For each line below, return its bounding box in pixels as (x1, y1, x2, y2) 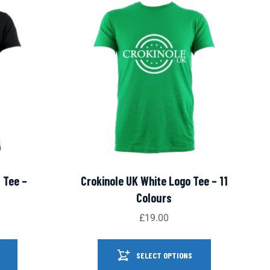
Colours (136, 190, 172, 206)
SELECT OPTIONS (136, 250, 193, 261)
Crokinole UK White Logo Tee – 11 (80, 174, 228, 189)
